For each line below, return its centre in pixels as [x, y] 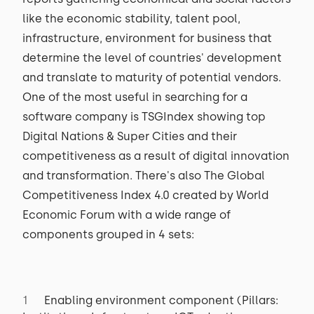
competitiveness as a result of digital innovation [156, 156]
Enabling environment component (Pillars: [161, 300]
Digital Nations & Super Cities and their [130, 136]
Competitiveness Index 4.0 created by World [145, 195]
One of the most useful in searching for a [135, 97]
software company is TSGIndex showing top [144, 117]
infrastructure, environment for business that [147, 38]
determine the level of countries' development [152, 58]
